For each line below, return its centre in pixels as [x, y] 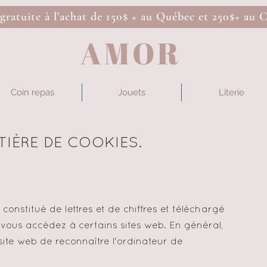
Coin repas [32, 92]
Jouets [132, 92]
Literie [231, 92]
